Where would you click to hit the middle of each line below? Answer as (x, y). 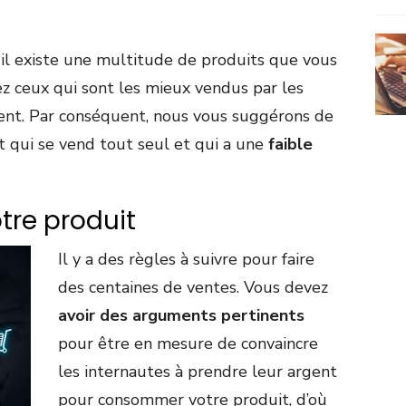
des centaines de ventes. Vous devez (193, 288)
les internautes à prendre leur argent (198, 372)
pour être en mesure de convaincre (188, 344)
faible (290, 145)
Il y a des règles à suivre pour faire (186, 260)
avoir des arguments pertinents (181, 316)
